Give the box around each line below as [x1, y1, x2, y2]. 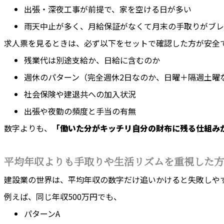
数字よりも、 [4, 122, 52, 134]
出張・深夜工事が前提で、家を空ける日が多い [24, 3, 191, 15]
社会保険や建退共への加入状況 [24, 88, 136, 100]
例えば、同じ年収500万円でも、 [4, 190, 121, 203]
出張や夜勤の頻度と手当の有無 [24, 105, 136, 117]
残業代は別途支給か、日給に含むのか [24, 54, 160, 66]
